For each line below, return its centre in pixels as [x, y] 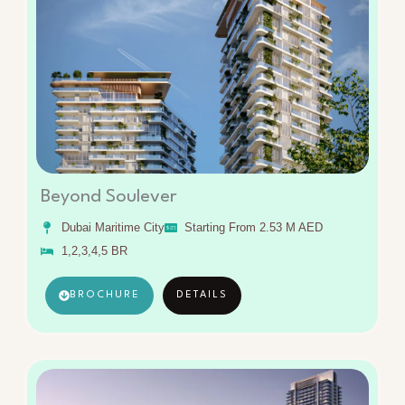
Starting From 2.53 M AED [254, 227]
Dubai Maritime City [113, 227]
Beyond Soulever [109, 197]
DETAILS [202, 295]
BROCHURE [105, 295]
